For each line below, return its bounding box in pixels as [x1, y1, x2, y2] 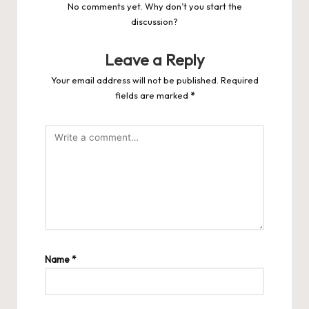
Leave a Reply [104, 50, 205, 70]
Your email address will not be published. [50, 74, 219, 86]
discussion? [131, 15, 178, 27]
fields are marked [114, 89, 190, 101]
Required [220, 74, 259, 86]
